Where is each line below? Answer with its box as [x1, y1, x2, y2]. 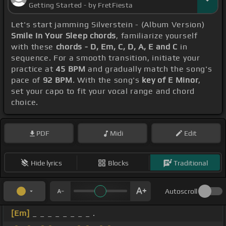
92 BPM [42, 75, 73, 85]
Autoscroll [165, 187, 197, 196]
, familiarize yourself [116, 31, 198, 41]
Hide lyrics [30, 158, 62, 167]
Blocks [108, 158, 129, 167]
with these [11, 42, 56, 52]
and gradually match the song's [85, 64, 212, 74]
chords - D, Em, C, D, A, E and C [55, 42, 178, 52]
